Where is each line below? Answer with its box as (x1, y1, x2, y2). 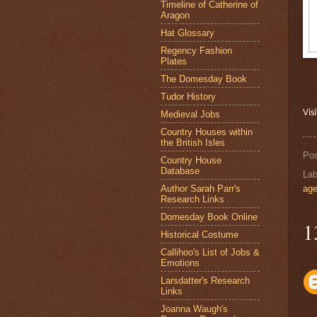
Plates (161, 55, 187, 67)
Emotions (161, 257, 200, 268)
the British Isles (161, 137, 225, 148)
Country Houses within (161, 126, 253, 137)
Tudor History (161, 91, 216, 102)
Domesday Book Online (161, 211, 258, 222)
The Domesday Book (161, 73, 247, 84)
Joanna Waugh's (161, 303, 228, 314)
